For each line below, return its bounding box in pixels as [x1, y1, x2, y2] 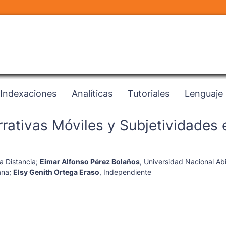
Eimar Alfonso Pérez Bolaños [39, 157, 140, 166]
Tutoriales [128, 87, 169, 99]
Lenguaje [185, 87, 223, 99]
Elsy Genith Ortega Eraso [13, 167, 99, 177]
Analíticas [72, 87, 112, 99]
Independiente [103, 167, 151, 177]
